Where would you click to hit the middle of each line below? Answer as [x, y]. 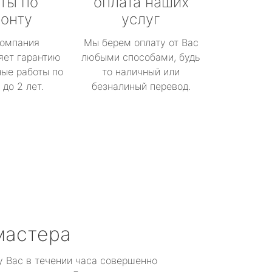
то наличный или [141, 72]
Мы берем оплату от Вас [141, 42]
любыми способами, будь [141, 57]
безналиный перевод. [141, 86]
